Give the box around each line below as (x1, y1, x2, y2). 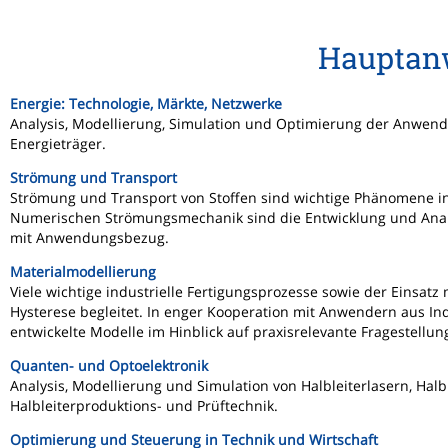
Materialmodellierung (10, 262, 156, 281)
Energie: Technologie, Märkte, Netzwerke (10, 94, 282, 113)
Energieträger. (10, 134, 106, 153)
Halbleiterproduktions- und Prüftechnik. (10, 396, 278, 415)
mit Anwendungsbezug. (10, 228, 169, 247)
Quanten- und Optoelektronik (10, 356, 208, 375)
